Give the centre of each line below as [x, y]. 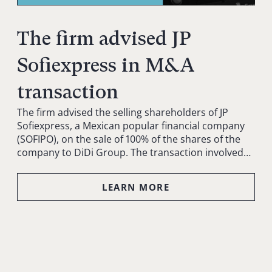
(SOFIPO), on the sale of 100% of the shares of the [129, 139]
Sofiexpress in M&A [106, 66]
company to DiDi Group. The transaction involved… [134, 153]
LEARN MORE [136, 187]
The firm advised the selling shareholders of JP [123, 113]
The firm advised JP [104, 39]
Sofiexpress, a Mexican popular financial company [131, 126]
